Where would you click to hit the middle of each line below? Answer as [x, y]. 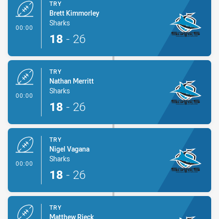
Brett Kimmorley [74, 13]
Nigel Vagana [69, 149]
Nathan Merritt [72, 81]
